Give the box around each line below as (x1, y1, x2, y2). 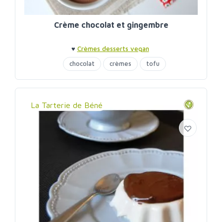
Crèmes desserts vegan (77, 45, 149, 53)
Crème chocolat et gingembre (54, 20, 168, 30)
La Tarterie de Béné (31, 101, 103, 110)
